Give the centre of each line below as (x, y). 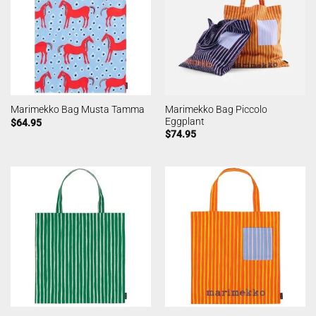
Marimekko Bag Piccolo (216, 109)
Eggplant (184, 121)
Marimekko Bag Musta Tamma (77, 110)
